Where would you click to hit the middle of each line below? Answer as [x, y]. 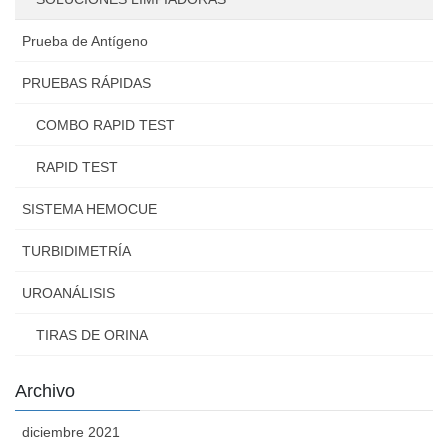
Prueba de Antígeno [85, 41]
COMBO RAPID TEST [105, 125]
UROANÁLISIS [68, 293]
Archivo [45, 391]
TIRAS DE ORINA [92, 335]
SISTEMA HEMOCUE [89, 209]
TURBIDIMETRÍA [76, 251]
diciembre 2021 [71, 432]
